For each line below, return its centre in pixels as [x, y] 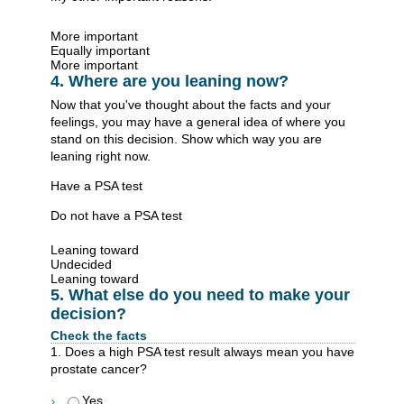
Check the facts [99, 336]
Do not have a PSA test [116, 215]
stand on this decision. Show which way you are [186, 138]
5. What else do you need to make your [200, 294]
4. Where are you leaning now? [170, 82]
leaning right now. [101, 156]
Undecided [81, 264]
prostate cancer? [99, 369]
